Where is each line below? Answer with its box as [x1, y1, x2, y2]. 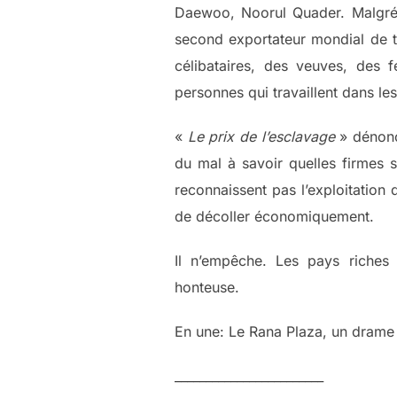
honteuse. [175, 278, 239, 296]
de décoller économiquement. [175, 207, 374, 225]
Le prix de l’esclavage [187, 128, 335, 145]
